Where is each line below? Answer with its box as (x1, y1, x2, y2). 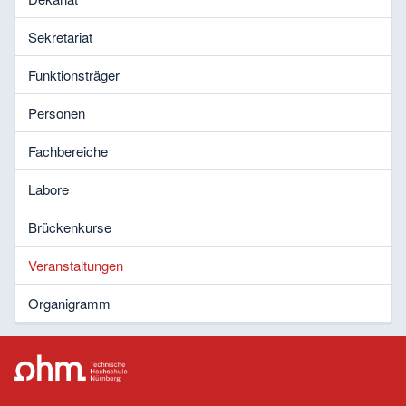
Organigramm (28, 293, 111, 313)
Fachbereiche (28, 140, 108, 160)
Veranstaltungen (28, 255, 123, 275)
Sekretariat (28, 26, 92, 46)
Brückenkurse (28, 217, 111, 237)
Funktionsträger (28, 64, 120, 84)
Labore (28, 179, 69, 198)
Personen (28, 102, 85, 122)
